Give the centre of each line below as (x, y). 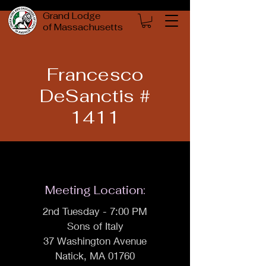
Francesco (95, 75)
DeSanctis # (95, 96)
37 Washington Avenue (95, 241)
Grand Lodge (72, 16)
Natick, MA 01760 (95, 256)
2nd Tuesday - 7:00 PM (95, 211)
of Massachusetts (83, 27)
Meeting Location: (95, 191)
